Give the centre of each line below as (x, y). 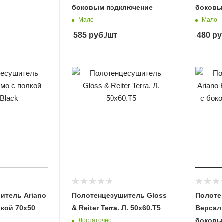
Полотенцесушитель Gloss (119, 195)
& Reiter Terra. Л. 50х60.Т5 (116, 207)
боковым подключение (112, 8)
